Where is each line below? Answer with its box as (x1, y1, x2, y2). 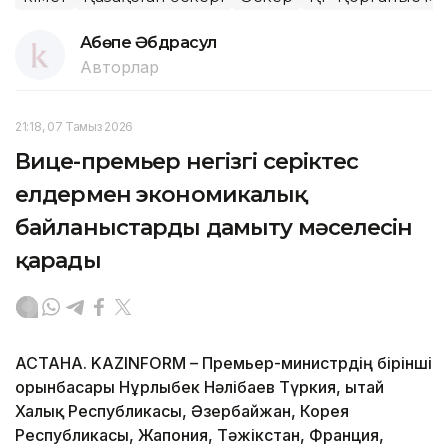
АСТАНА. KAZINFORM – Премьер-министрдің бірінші (15, 352, 432, 373)
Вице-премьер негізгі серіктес (15, 147, 359, 175)
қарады (15, 246, 101, 274)
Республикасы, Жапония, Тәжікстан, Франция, (15, 424, 384, 445)
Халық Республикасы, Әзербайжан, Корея (15, 400, 349, 421)
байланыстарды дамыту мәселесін (15, 213, 413, 241)
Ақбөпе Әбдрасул (80, 32, 217, 52)
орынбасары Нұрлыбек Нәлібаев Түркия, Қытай (15, 376, 384, 397)
